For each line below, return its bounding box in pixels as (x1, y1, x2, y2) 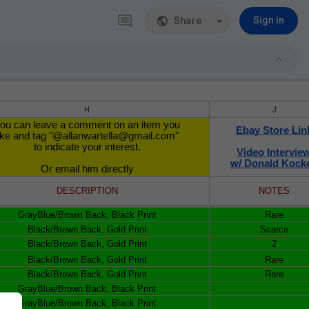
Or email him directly (40, 163, 134, 175)
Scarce (259, 223, 288, 235)
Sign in (253, 14, 284, 26)
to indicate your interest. (33, 141, 141, 152)
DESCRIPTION (56, 185, 118, 196)
